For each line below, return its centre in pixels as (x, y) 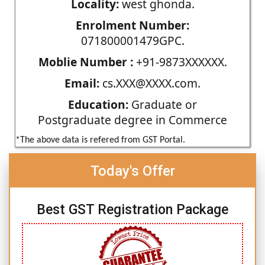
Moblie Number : (85, 62)
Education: (98, 104)
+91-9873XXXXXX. (180, 62)
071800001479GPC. (132, 40)
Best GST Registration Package (132, 209)
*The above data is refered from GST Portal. (100, 140)
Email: (82, 83)
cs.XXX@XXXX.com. (150, 83)
